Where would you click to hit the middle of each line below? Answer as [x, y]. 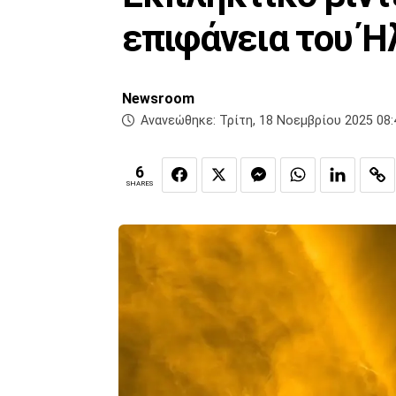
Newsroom [158, 99]
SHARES [140, 184]
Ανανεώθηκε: [178, 121]
